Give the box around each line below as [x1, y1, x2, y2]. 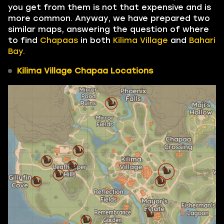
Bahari [189, 35, 215, 45]
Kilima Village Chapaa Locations [17, 65, 153, 75]
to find [8, 35, 40, 45]
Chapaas [40, 35, 78, 45]
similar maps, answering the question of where [8, 24, 209, 34]
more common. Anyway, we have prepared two [8, 13, 210, 23]
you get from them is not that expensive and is [8, 2, 211, 12]
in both [78, 35, 113, 45]
